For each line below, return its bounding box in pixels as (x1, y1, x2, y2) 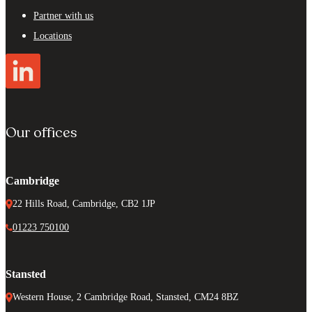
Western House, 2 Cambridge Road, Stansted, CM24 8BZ (13, 291, 239, 302)
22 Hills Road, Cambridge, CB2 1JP (13, 198, 155, 209)
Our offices (6, 123, 77, 142)
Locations (33, 30, 72, 41)
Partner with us (33, 10, 93, 21)
